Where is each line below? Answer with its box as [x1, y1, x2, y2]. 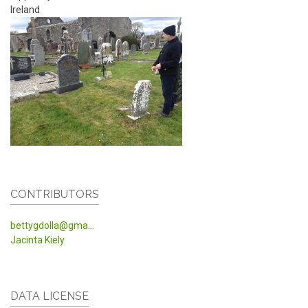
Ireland [10, 3, 40, 15]
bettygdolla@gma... [10, 220, 94, 232]
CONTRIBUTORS [10, 188, 99, 201]
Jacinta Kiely [10, 234, 65, 246]
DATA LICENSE [10, 289, 89, 303]
